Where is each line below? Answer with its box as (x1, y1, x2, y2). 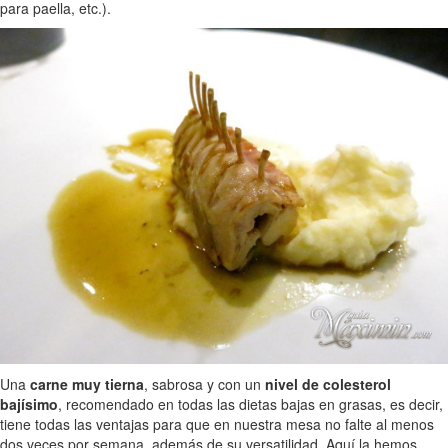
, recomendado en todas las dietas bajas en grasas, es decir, (58, 393, 443, 414)
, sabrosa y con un (144, 373, 265, 394)
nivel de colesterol (265, 373, 391, 394)
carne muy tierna (30, 373, 144, 394)
